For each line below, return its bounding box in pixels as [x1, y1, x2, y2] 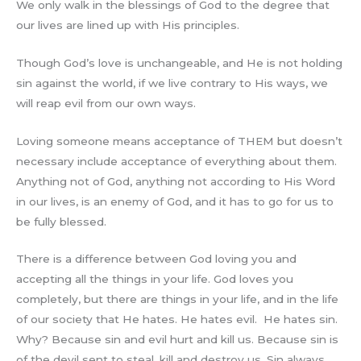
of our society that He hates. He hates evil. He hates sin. [16, 313, 338, 326]
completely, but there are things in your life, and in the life [16, 293, 338, 306]
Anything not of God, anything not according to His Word [16, 174, 335, 188]
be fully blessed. [16, 214, 106, 228]
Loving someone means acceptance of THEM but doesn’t [16, 134, 342, 147]
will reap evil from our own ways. [16, 96, 196, 110]
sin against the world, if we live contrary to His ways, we [16, 76, 328, 89]
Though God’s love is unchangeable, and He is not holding [16, 56, 342, 69]
